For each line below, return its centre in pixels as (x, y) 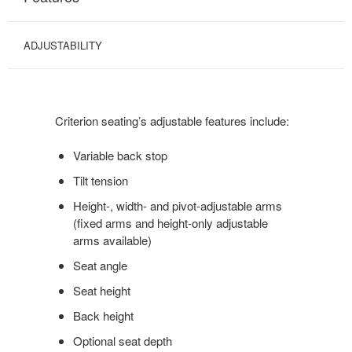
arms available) (112, 240)
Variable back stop (120, 155)
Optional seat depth (122, 340)
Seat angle (100, 265)
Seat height (101, 290)
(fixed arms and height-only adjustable (170, 222)
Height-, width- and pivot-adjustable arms (177, 205)
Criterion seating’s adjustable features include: (172, 120)
